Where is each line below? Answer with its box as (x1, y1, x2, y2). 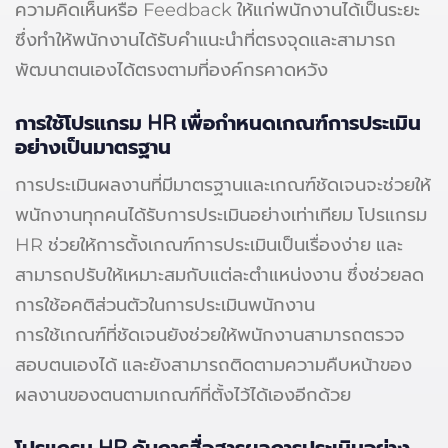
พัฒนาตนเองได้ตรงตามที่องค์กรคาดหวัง (15, 58, 328, 81)
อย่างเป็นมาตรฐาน (15, 135, 171, 160)
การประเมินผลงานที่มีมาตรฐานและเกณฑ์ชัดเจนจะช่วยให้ (15, 173, 431, 196)
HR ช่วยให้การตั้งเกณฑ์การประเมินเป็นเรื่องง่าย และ (15, 233, 403, 256)
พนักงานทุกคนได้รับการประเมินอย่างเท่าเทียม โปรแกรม (15, 203, 427, 226)
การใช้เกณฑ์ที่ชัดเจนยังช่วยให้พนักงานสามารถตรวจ (15, 323, 405, 346)
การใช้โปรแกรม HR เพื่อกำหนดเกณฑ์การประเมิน (15, 111, 421, 136)
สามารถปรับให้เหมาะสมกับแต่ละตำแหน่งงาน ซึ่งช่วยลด (15, 263, 424, 286)
